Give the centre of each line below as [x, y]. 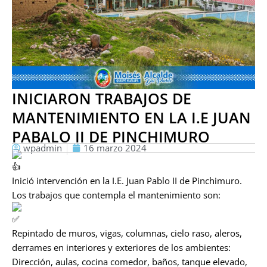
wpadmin [43, 148]
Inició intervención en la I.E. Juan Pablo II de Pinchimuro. [127, 180]
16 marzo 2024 [115, 148]
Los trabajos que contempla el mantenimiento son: [116, 195]
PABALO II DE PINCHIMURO [111, 136]
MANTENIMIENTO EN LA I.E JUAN [131, 117]
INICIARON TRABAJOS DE [102, 98]
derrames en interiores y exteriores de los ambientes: [121, 247]
